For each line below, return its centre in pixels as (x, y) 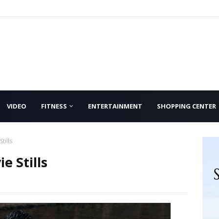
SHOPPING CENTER (186, 106)
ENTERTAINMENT (115, 106)
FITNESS (54, 106)
